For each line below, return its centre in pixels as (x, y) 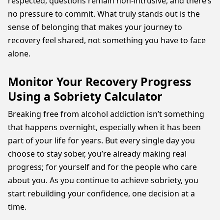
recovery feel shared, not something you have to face (107, 40)
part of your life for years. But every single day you (101, 140)
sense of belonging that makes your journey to (95, 27)
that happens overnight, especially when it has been (104, 127)
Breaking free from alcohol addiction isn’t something (106, 114)
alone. (19, 54)
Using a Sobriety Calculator (87, 96)
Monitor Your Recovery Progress (100, 82)
